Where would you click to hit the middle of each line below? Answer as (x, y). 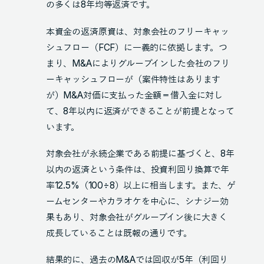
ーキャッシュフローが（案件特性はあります (133, 79)
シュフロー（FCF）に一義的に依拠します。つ (136, 47)
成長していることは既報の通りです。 (119, 233)
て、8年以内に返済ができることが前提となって (140, 111)
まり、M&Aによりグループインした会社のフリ (138, 63)
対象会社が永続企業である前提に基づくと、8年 (140, 153)
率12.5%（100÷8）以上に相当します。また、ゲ (141, 185)
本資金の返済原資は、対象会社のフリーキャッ (137, 31)
